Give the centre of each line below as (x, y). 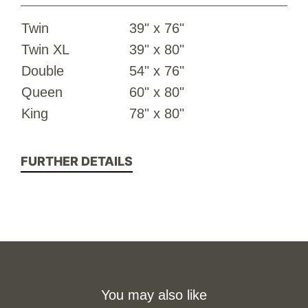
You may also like (154, 295)
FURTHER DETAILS (77, 161)
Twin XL (45, 49)
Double (43, 71)
